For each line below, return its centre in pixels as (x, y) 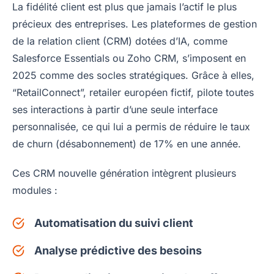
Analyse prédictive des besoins (118, 251)
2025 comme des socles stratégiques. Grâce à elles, (133, 76)
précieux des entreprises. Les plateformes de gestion (135, 24)
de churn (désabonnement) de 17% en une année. (127, 144)
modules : (35, 191)
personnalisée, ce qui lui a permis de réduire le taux (131, 127)
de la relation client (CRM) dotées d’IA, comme (120, 41)
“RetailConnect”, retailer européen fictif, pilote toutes (133, 93)
